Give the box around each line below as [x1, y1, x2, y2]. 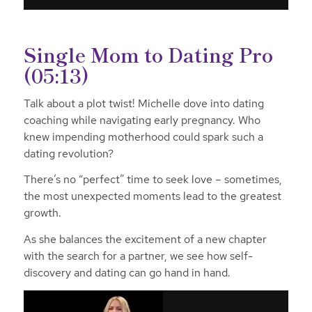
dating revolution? [23, 146, 114, 161]
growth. [23, 205, 61, 221]
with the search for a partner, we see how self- [23, 248, 253, 263]
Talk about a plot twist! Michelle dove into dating [23, 95, 264, 111]
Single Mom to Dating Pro [23, 40, 273, 68]
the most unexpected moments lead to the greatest [23, 189, 281, 204]
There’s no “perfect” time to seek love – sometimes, [23, 172, 282, 187]
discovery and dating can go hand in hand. [23, 265, 231, 280]
